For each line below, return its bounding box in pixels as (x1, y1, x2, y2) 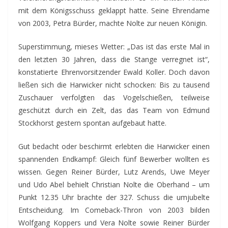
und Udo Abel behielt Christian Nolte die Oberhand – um (18, 180, 210, 189)
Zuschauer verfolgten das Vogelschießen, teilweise (18, 93, 210, 102)
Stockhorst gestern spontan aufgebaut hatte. (18, 118, 166, 128)
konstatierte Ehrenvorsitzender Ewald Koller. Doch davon (18, 67, 210, 77)
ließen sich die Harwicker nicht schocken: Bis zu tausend (18, 80, 210, 90)
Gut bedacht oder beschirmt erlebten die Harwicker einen (18, 141, 210, 151)
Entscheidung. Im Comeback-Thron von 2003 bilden (18, 205, 210, 215)
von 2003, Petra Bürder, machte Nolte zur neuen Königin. (18, 18, 207, 28)
